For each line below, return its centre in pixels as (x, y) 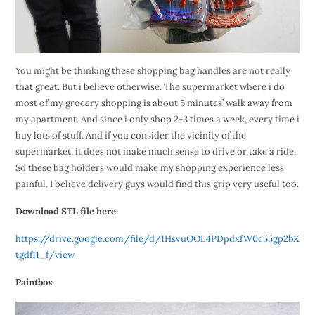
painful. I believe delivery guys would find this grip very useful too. (157, 184)
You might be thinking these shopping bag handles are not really (153, 71)
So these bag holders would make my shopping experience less (149, 168)
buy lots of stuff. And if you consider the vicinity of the (130, 136)
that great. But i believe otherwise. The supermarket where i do (150, 87)
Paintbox (34, 283)
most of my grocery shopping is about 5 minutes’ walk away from (154, 103)
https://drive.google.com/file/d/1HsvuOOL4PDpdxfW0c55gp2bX (157, 239)
